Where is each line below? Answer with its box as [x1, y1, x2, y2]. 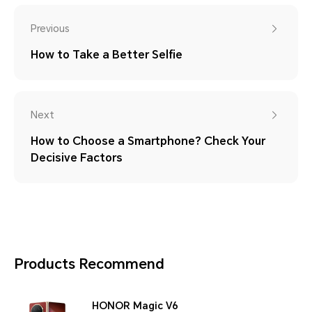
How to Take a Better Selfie [31, 48, 182, 62]
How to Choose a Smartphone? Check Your [31, 134, 265, 148]
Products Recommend [14, 256, 164, 273]
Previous [31, 23, 70, 35]
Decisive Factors [31, 151, 123, 165]
